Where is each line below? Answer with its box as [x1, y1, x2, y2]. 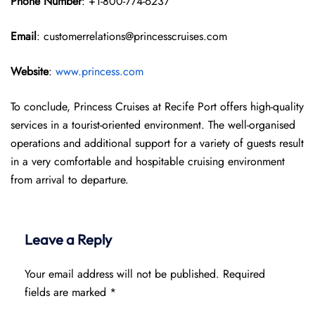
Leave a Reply [25, 231, 112, 248]
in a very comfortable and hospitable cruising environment [11, 153, 285, 169]
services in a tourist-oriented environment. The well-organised [11, 117, 295, 133]
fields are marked [25, 284, 110, 300]
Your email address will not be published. [25, 266, 219, 282]
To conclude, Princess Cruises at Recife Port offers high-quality [11, 98, 304, 115]
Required [223, 266, 265, 282]
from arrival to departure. [11, 172, 129, 188]
